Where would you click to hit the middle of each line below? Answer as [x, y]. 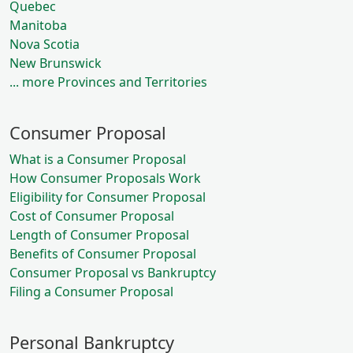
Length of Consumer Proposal [99, 235]
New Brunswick [56, 63]
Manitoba [38, 25]
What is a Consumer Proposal [98, 159]
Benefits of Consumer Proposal [103, 254]
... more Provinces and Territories [108, 82]
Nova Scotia [45, 44]
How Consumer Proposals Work [105, 178]
